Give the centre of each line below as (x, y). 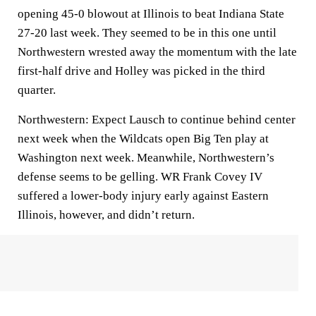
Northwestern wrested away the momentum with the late (157, 52)
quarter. (37, 90)
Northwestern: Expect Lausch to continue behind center (157, 120)
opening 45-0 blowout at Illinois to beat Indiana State (151, 14)
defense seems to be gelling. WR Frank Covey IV (140, 177)
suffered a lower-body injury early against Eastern (143, 196)
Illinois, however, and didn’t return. (106, 215)
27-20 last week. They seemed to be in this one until (147, 33)
